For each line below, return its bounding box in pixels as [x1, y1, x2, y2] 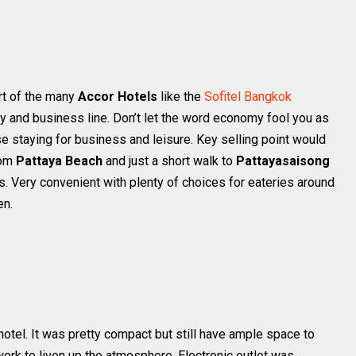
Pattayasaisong [236, 153, 330, 168]
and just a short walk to [103, 153, 236, 168]
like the [157, 89, 204, 104]
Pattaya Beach [16, 153, 103, 168]
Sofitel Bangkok [204, 89, 292, 104]
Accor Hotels [78, 89, 157, 104]
